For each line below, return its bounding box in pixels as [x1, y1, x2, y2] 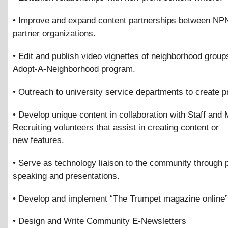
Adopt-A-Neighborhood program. [13, 64, 135, 74]
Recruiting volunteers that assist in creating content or [13, 122, 219, 132]
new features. [13, 135, 64, 145]
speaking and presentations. [13, 170, 120, 181]
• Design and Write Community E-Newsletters [13, 216, 186, 226]
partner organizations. [13, 28, 96, 39]
